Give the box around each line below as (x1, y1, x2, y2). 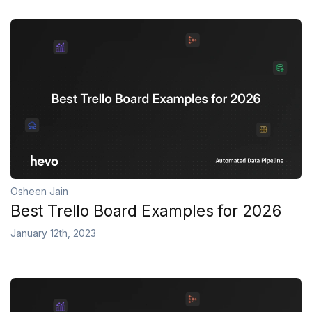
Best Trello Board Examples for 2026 (10, 201, 281, 220)
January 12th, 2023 (10, 227, 96, 239)
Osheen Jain (10, 185, 68, 197)
